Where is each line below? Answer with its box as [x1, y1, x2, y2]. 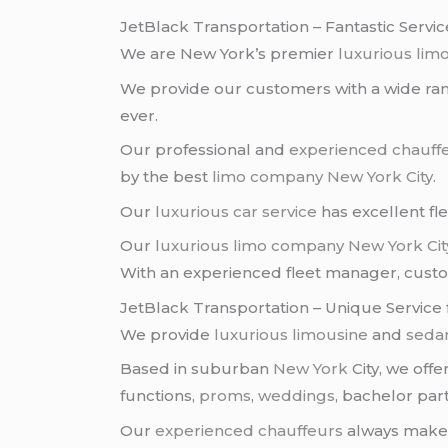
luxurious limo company [155, 236, 345, 256]
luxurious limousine [214, 324, 369, 344]
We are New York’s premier [120, 44, 339, 64]
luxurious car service [155, 201, 318, 221]
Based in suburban [120, 359, 274, 379]
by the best [120, 167, 213, 187]
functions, [120, 386, 200, 406]
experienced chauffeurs [155, 420, 344, 440]
